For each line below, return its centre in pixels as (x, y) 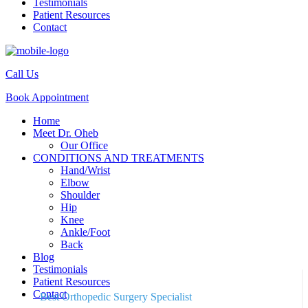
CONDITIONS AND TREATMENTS (119, 157)
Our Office (84, 145)
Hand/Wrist (85, 170)
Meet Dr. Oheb (66, 133)
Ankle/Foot (85, 232)
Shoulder (80, 195)
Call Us (22, 74)
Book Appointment (47, 97)
